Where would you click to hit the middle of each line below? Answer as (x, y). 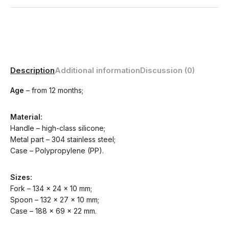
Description (32, 70)
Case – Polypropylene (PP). (57, 151)
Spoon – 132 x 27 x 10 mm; (55, 200)
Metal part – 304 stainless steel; (63, 139)
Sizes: (21, 177)
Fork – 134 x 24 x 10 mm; (51, 188)
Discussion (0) (167, 70)
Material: (26, 117)
